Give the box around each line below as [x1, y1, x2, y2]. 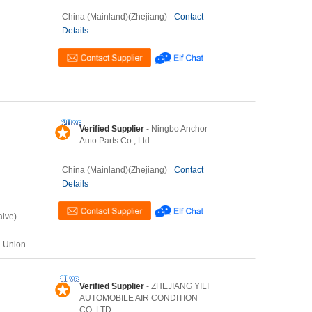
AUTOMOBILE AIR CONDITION [79, 293, 198, 303]
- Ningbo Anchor [144, 124, 208, 134]
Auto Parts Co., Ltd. [79, 136, 152, 146]
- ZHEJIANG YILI [144, 281, 209, 291]
